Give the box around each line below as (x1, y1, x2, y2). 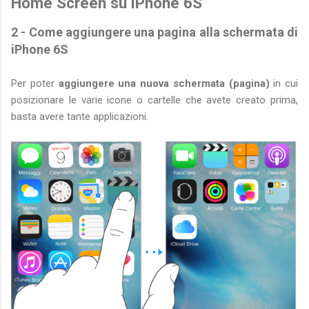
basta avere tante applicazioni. (11, 110, 151, 123)
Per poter (11, 77, 59, 90)
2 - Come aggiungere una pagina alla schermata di (11, 24, 298, 39)
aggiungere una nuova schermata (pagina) (58, 77, 270, 90)
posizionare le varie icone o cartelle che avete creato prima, (11, 93, 298, 106)
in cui (269, 77, 298, 90)
